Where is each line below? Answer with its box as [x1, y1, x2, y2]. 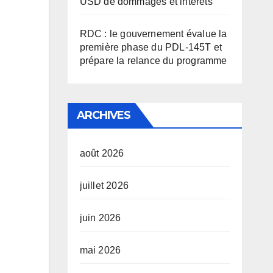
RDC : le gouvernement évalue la [79, 29, 227, 39]
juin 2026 [79, 213, 121, 223]
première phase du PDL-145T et [79, 42, 222, 52]
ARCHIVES [76, 108, 131, 122]
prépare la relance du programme [79, 55, 227, 66]
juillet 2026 [79, 180, 129, 191]
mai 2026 [79, 245, 121, 255]
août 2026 [79, 148, 124, 158]
